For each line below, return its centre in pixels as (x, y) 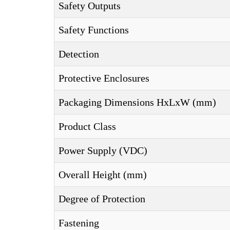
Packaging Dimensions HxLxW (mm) (137, 102)
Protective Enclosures (104, 78)
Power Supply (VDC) (103, 150)
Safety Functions (94, 30)
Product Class (87, 126)
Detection (79, 54)
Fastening (79, 223)
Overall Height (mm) (103, 175)
